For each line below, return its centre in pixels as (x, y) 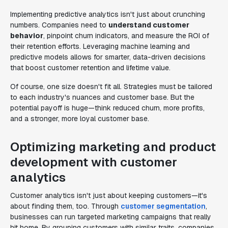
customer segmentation (163, 206)
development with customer (94, 162)
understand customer (149, 25)
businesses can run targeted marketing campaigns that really (111, 217)
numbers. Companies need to (59, 25)
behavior (27, 36)
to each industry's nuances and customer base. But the (102, 97)
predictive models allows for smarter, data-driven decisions (108, 57)
